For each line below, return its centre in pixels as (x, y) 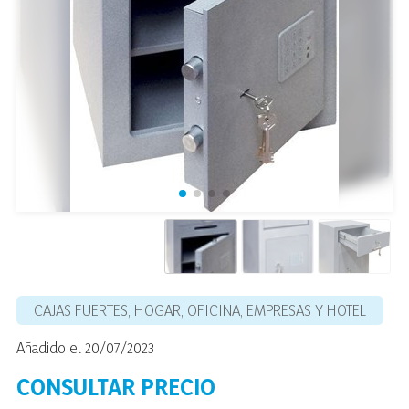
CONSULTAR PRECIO (116, 386)
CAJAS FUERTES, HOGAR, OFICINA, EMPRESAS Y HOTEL (200, 309)
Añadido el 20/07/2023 (85, 347)
